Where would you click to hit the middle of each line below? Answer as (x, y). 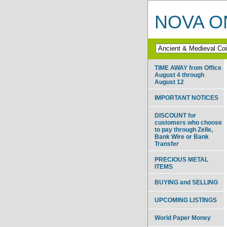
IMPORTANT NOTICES (186, 98)
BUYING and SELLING (186, 182)
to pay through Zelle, (184, 129)
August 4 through (179, 75)
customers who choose (188, 122)
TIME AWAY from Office (188, 68)
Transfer (167, 144)
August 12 (169, 82)
